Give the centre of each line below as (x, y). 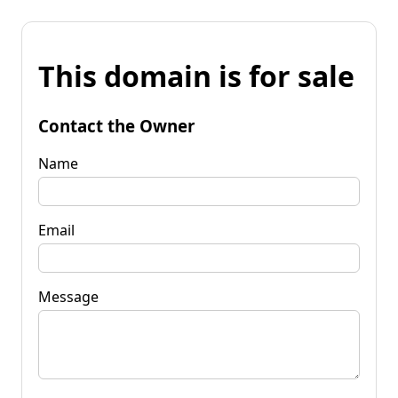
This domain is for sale (196, 76)
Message (68, 296)
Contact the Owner (116, 125)
